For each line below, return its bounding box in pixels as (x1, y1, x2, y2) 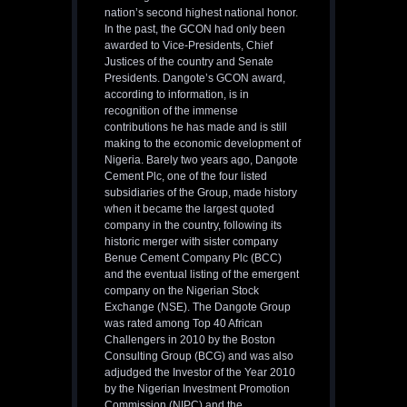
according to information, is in (104, 88, 249, 102)
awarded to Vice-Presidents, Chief (104, 39, 273, 53)
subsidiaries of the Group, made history (104, 186, 297, 200)
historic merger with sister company (104, 235, 278, 249)
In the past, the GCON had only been (104, 23, 285, 36)
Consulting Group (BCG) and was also (104, 350, 293, 363)
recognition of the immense (104, 104, 238, 118)
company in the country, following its (104, 219, 282, 233)
